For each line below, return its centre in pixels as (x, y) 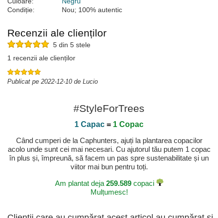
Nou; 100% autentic (92, 10)
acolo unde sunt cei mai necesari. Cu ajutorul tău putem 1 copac (109, 149)
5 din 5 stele (70, 45)
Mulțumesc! (109, 192)
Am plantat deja (80, 183)
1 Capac (90, 125)
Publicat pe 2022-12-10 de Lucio (53, 82)
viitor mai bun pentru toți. (109, 167)
